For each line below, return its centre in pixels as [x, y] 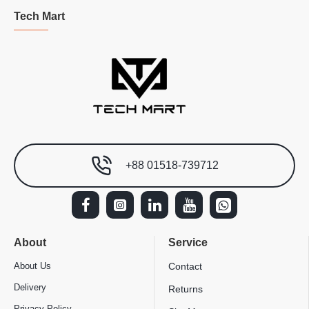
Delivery [30, 287]
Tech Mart [39, 17]
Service [188, 242]
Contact [185, 266]
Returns [186, 289]
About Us [32, 266]
